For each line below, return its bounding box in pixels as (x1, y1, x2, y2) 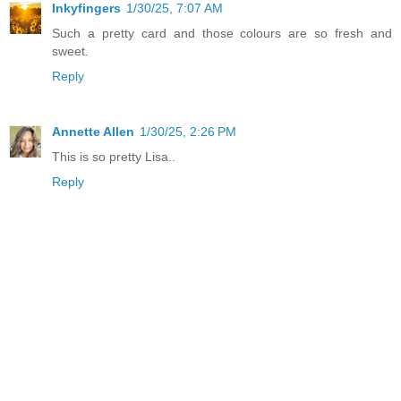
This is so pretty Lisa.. (52, 149, 175, 164)
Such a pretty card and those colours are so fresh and (52, 25, 392, 40)
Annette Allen (52, 124, 134, 139)
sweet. (52, 43, 89, 58)
